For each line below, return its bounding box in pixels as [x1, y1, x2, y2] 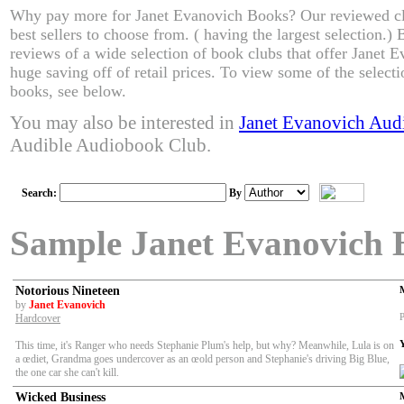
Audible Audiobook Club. [10, 134, 211, 157]
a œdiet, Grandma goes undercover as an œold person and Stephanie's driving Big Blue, [15, 353, 390, 366]
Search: [22, 187, 60, 200]
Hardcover [15, 312, 60, 326]
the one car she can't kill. [15, 366, 119, 380]
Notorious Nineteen [15, 283, 120, 298]
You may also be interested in [10, 112, 239, 134]
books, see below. [10, 82, 126, 101]
